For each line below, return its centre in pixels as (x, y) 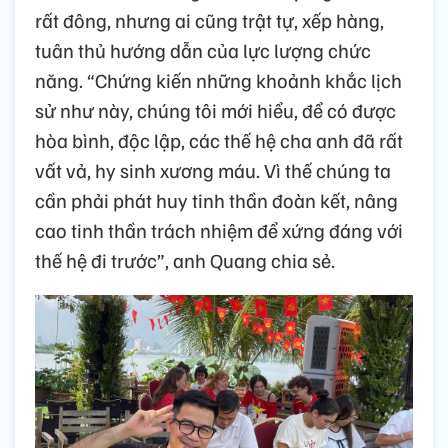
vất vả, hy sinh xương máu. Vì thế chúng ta (213, 169)
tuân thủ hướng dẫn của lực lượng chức (203, 49)
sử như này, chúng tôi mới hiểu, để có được (215, 109)
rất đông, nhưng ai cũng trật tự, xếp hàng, (209, 19)
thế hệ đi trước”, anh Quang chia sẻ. (185, 259)
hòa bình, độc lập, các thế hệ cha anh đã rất (219, 139)
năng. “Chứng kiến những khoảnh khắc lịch (218, 79)
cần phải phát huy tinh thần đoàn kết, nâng (216, 199)
